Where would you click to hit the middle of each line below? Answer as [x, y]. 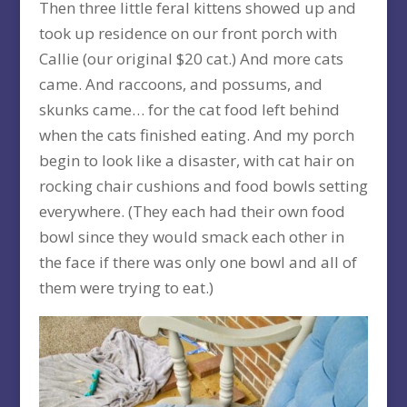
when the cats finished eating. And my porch [196, 134]
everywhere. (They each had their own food [192, 211]
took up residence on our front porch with [188, 33]
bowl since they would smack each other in [191, 236]
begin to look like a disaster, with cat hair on [196, 160]
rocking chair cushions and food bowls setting [203, 185]
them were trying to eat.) [126, 287]
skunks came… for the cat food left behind [189, 109]
